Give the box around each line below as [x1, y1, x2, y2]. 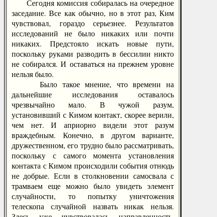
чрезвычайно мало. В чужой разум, [12, 99, 174, 109]
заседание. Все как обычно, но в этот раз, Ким [12, 8, 174, 18]
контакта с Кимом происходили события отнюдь [12, 160, 174, 170]
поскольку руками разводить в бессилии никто [12, 48, 174, 59]
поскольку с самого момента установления [12, 150, 174, 160]
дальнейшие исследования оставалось [12, 89, 174, 99]
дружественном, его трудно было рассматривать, [12, 140, 174, 150]
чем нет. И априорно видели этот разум [12, 120, 174, 130]
